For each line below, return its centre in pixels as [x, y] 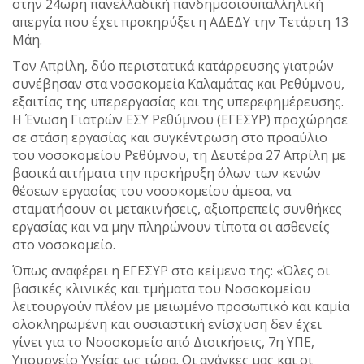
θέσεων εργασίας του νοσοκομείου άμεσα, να [152, 191]
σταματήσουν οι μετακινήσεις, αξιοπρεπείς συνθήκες [177, 209]
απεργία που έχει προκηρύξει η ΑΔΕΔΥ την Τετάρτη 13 [180, 22]
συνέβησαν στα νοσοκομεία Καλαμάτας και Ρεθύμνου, [178, 84]
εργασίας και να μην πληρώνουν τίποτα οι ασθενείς [171, 227]
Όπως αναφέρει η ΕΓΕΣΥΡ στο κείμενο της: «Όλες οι [171, 271]
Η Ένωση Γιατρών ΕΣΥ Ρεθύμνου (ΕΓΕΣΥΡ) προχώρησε [180, 120]
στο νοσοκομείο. [65, 245]
